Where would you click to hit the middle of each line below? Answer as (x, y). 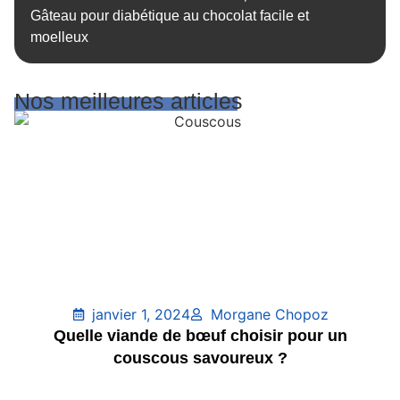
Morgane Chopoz (269, 314)
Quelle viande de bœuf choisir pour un (200, 336)
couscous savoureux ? (200, 358)
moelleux (59, 37)
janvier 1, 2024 (141, 314)
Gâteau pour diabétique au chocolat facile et (169, 16)
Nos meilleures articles (129, 101)
